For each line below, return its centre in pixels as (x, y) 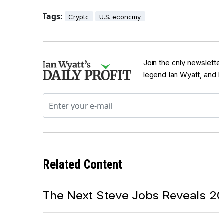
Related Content (82, 164)
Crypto (79, 17)
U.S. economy (120, 17)
